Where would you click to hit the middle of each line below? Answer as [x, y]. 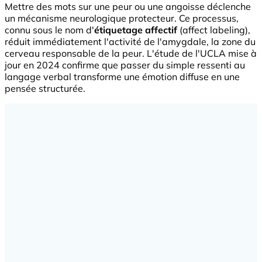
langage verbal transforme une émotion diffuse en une [122, 76]
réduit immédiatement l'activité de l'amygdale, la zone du [130, 41]
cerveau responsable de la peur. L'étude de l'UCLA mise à [131, 53]
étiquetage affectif [136, 30]
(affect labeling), [214, 30]
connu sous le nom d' [49, 30]
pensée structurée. [45, 88]
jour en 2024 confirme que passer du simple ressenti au [125, 65]
